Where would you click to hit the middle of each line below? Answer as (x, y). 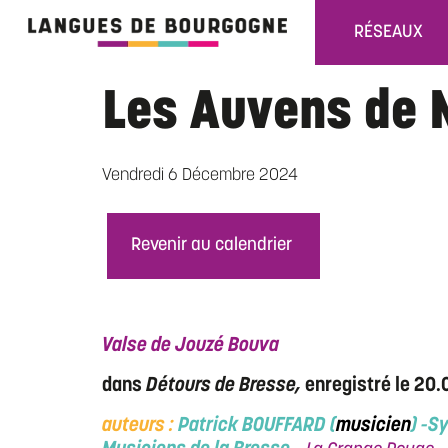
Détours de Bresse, (225, 385)
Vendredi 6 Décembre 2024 (200, 175)
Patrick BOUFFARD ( (257, 425)
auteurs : (140, 425)
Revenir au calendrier (211, 245)
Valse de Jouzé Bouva (195, 345)
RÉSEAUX (388, 32)
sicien (386, 425)
